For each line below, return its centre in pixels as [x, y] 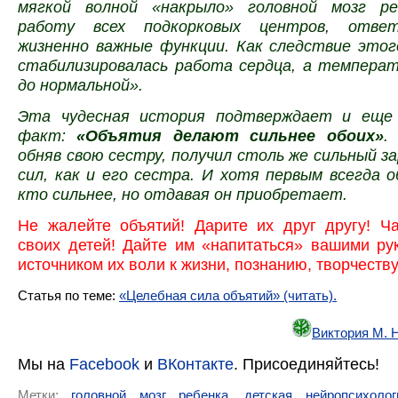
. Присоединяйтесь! [306, 364]
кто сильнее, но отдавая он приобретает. [185, 194]
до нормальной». [80, 84]
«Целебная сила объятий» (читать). [228, 296]
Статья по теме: [68, 296]
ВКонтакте [195, 364]
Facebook [104, 364]
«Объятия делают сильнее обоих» [230, 135]
